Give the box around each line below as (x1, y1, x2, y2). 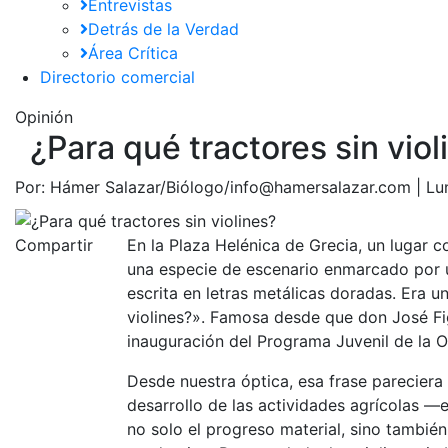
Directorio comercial (40, 67, 195, 88)
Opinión (15, 107, 73, 128)
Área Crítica (88, 43, 178, 64)
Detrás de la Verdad (88, 19, 239, 40)
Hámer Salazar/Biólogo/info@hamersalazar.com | (45, 177, 426, 198)
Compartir (15, 234, 93, 255)
